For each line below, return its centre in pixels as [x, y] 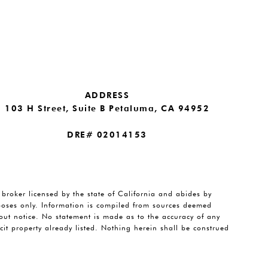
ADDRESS [107, 95]
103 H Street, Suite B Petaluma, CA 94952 [107, 109]
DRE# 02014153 [107, 135]
